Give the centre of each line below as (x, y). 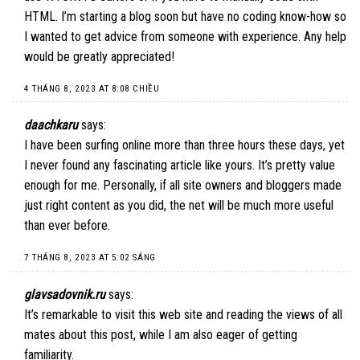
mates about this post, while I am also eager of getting (161, 334)
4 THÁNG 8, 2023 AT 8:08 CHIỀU (92, 88)
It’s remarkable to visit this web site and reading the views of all (183, 314)
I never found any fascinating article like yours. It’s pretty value (180, 166)
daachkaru (51, 125)
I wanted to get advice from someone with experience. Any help (185, 36)
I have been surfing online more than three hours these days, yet (184, 145)
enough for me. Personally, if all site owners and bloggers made (183, 186)
